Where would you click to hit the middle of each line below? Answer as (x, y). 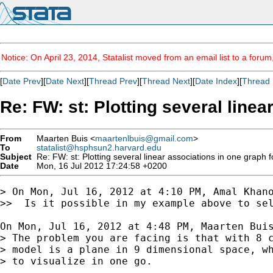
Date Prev (22, 81)
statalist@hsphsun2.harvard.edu (99, 147)
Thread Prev (113, 81)
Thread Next (166, 81)
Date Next (65, 81)
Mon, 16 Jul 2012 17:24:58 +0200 (99, 166)
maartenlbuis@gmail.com (144, 138)
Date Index (216, 81)
